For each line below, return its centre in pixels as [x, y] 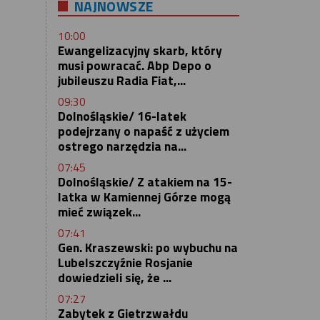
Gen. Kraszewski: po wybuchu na [147, 248]
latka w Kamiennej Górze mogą [144, 197]
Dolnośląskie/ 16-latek [122, 116]
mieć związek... [99, 212]
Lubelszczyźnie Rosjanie [125, 263]
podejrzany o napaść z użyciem [143, 131]
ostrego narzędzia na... [122, 146]
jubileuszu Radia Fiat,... [121, 80]
